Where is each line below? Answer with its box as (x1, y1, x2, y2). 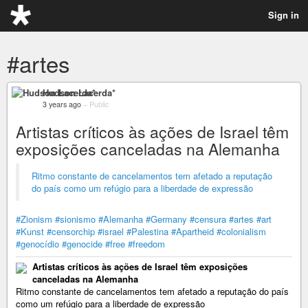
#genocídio (16, 237, 59, 250)
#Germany (146, 212, 187, 225)
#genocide (62, 237, 102, 250)
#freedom (128, 237, 165, 250)
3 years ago (43, 99, 81, 109)
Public (89, 99, 109, 109)
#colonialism (217, 225, 266, 238)
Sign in (268, 8, 299, 21)
